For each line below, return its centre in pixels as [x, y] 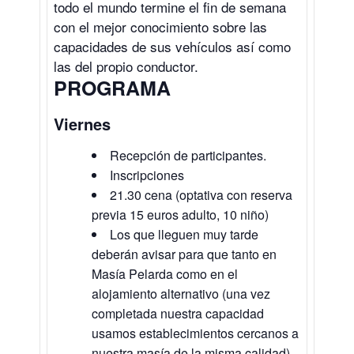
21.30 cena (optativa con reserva [201, 194]
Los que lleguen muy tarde [184, 234]
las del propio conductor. [126, 66]
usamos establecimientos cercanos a [195, 333]
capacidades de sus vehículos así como [172, 46]
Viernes [82, 123]
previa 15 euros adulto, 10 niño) [180, 214]
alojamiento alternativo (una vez [181, 293]
